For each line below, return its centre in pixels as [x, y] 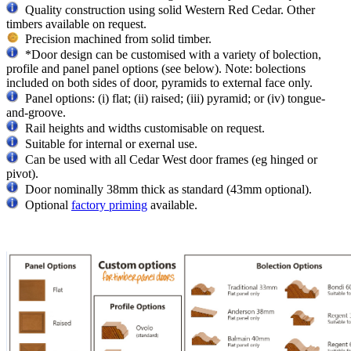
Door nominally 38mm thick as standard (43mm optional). [165, 190]
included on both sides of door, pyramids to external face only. [159, 83]
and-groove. [36, 113]
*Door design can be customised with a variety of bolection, [170, 55]
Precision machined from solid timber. [117, 39]
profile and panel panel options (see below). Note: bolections [156, 69]
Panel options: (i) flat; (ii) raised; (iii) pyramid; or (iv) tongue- [172, 99]
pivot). [22, 174]
